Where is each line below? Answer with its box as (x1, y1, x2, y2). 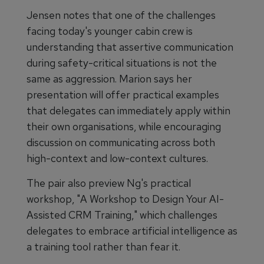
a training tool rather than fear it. (27, 240, 180, 254)
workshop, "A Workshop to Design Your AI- (27, 192, 224, 206)
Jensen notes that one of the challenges (27, 8, 216, 22)
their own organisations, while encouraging (27, 120, 221, 134)
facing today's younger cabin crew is (27, 24, 193, 38)
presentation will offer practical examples (27, 88, 219, 102)
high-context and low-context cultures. (27, 151, 208, 166)
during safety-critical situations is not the (27, 56, 217, 70)
